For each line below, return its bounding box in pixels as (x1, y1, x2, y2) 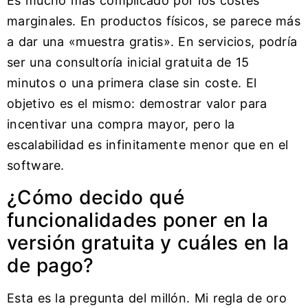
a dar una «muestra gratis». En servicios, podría (7, 34, 298, 49)
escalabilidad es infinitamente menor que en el (7, 137, 289, 153)
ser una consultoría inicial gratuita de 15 (7, 55, 250, 70)
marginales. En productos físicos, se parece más (7, 14, 301, 29)
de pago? (7, 253, 94, 277)
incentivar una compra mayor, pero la (7, 117, 235, 132)
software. (7, 158, 65, 173)
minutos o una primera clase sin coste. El (7, 76, 257, 91)
